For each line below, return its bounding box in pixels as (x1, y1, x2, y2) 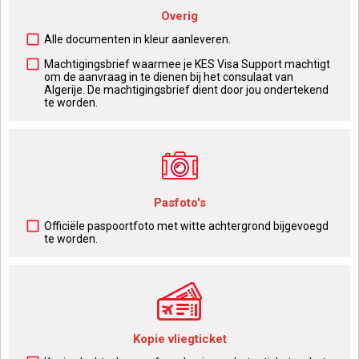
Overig (161, 9, 198, 23)
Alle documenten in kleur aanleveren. (44, 33, 231, 46)
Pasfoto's (153, 196, 206, 210)
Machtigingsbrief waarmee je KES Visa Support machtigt (44, 58, 330, 71)
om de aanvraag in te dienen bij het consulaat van (44, 71, 293, 83)
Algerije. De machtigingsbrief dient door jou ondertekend (44, 83, 329, 96)
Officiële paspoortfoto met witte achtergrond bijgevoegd (44, 220, 329, 232)
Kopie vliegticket (132, 332, 227, 346)
